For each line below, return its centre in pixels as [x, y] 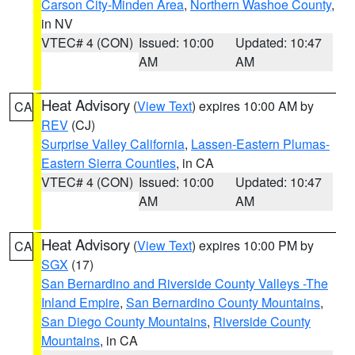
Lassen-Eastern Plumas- [260, 144]
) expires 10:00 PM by [253, 245]
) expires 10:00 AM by [253, 106]
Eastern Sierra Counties [109, 163]
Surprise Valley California [113, 144]
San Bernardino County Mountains [223, 302]
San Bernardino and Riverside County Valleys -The [185, 283]
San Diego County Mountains [124, 321]
